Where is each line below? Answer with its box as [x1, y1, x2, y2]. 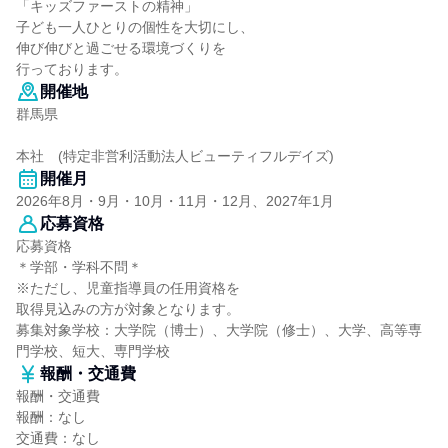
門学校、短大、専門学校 [16, 343, 170, 359]
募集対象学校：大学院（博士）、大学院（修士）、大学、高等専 [16, 322, 422, 338]
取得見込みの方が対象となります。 [16, 301, 240, 317]
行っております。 [16, 61, 128, 77]
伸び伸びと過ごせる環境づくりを [16, 40, 226, 56]
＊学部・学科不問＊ [16, 259, 142, 275]
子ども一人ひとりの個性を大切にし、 [16, 19, 254, 35]
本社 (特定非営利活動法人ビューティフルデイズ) [16, 148, 334, 164]
